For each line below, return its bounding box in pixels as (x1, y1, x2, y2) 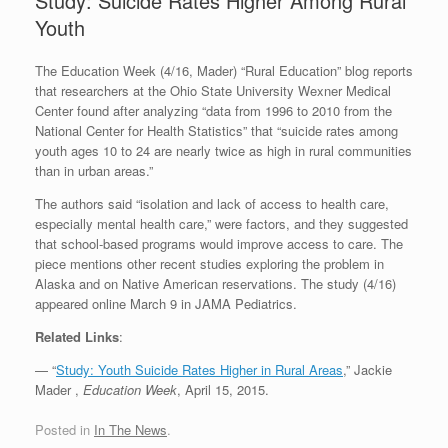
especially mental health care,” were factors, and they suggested (35, 214, 408, 234)
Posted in (35, 419, 94, 439)
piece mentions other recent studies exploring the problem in (35, 254, 384, 274)
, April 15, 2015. (177, 380, 269, 400)
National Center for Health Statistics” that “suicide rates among (35, 121, 398, 141)
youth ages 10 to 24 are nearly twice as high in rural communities (35, 141, 412, 161)
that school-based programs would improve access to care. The (35, 234, 403, 254)
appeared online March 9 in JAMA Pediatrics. (35, 294, 297, 314)
